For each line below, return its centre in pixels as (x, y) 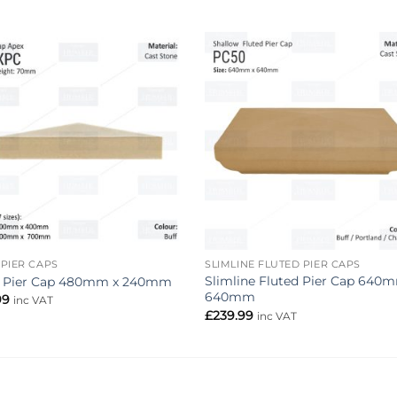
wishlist (154, 93)
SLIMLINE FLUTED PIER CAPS (283, 265)
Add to (154, 81)
